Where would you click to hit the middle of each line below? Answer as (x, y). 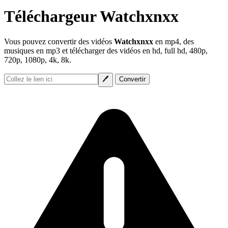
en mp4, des (174, 41)
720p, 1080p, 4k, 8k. (38, 60)
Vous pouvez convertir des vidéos (59, 41)
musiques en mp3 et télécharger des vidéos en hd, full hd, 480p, (106, 50)
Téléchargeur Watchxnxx (91, 17)
